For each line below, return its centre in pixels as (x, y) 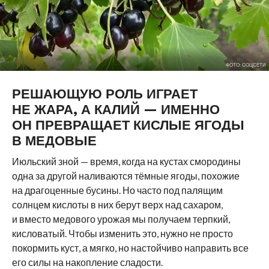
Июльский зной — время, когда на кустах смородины (126, 161)
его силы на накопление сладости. (87, 262)
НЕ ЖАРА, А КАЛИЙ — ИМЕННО (116, 109)
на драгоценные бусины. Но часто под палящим (117, 190)
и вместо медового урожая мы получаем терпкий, (121, 219)
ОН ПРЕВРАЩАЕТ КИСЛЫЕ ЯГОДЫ (128, 125)
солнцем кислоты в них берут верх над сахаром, (117, 204)
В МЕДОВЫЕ (54, 141)
